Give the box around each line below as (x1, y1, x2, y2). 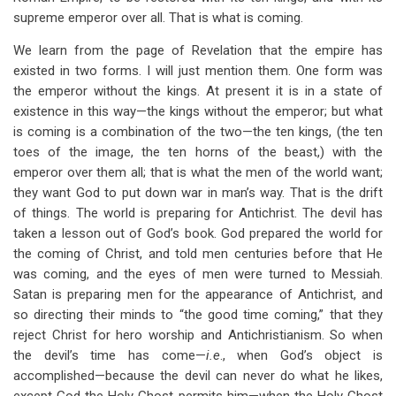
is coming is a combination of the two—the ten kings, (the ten (13, 124, 383, 140)
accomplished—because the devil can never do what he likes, (13, 368, 383, 384)
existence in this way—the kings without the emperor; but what (13, 103, 383, 119)
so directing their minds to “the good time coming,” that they (13, 307, 383, 323)
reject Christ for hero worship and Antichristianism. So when (13, 327, 383, 343)
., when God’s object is (219, 347, 383, 363)
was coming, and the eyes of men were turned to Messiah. (13, 266, 383, 282)
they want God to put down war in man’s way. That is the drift (13, 185, 383, 201)
